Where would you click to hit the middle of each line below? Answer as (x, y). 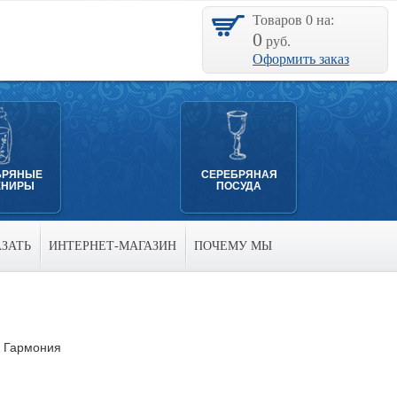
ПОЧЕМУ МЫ (233, 246)
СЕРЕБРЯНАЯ (239, 175)
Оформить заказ (301, 59)
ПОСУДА (239, 186)
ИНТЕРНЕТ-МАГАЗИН (112, 246)
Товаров (279, 20)
